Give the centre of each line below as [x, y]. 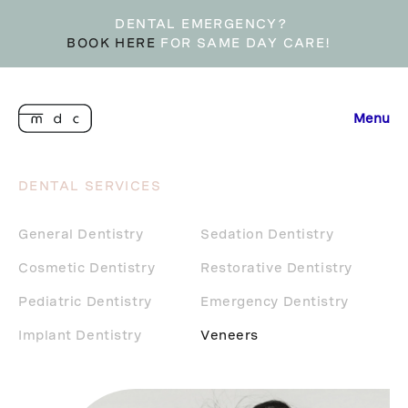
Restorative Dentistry [276, 268]
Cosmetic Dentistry [87, 268]
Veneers [229, 335]
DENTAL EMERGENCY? [204, 24]
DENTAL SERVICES [90, 186]
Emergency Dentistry [275, 301]
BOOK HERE [112, 43]
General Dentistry [81, 234]
